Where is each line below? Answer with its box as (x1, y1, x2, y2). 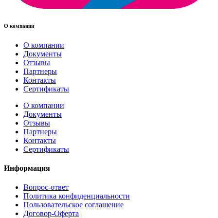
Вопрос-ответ (23, 183, 69, 192)
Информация (4, 163, 50, 172)
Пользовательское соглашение (23, 200, 124, 209)
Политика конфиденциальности (23, 192, 130, 200)
